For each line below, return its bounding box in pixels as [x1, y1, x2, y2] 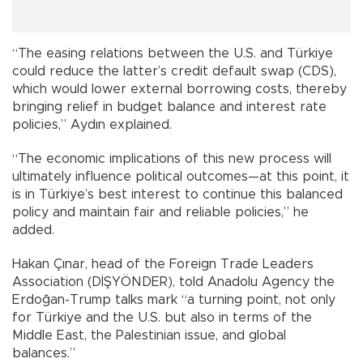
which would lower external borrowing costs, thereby [12, 82, 347, 96]
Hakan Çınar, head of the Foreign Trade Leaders [12, 257, 314, 271]
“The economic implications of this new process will [12, 152, 331, 165]
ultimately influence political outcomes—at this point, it [12, 169, 349, 183]
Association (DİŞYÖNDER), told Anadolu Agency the [12, 275, 335, 288]
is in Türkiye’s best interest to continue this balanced [12, 187, 343, 201]
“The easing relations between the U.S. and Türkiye [12, 46, 333, 60]
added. [12, 223, 54, 237]
